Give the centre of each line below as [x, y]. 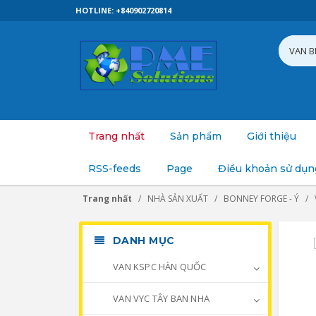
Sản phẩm [196, 136]
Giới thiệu [272, 136]
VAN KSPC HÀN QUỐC [159, 267]
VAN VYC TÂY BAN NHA [160, 298]
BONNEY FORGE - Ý [261, 199]
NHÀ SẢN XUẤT [178, 199]
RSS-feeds [115, 169]
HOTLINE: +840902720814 [123, 10]
